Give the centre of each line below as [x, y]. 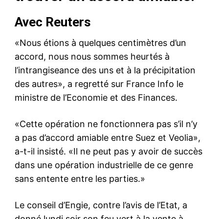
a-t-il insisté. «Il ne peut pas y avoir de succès [109, 151]
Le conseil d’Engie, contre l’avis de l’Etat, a [101, 205]
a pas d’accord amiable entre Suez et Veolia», [108, 137]
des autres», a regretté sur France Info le [99, 84]
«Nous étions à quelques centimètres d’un [100, 43]
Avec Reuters [53, 22]
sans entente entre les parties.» [80, 178]
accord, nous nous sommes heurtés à [92, 56]
